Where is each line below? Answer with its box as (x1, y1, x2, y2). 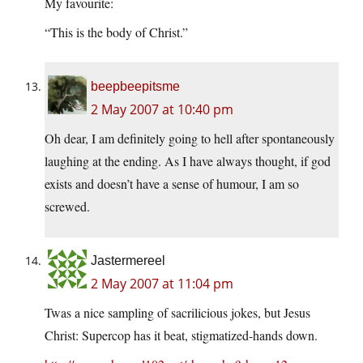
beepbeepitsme (91, 79, 180, 94)
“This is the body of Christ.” (45, 23, 188, 41)
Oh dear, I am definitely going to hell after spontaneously (45, 130, 335, 147)
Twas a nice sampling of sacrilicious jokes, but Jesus (45, 304, 310, 322)
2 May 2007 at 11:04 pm (91, 275, 233, 293)
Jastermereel (91, 254, 165, 268)
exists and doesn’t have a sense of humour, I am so (45, 175, 299, 193)
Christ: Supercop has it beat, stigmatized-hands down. (45, 327, 318, 344)
